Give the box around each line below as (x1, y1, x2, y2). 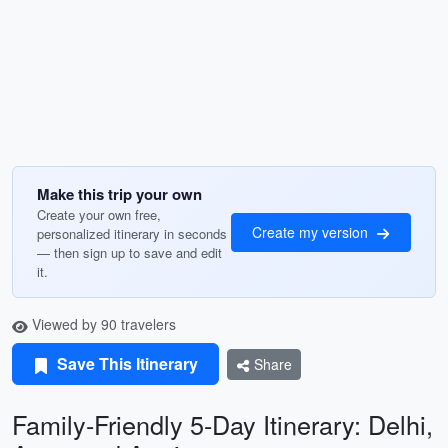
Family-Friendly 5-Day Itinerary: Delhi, (12, 406, 433, 442)
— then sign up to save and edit (37, 243, 222, 262)
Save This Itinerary (53, 352, 198, 375)
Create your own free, (37, 205, 161, 224)
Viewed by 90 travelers (28, 314, 176, 334)
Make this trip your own (37, 183, 202, 205)
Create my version (252, 221, 372, 242)
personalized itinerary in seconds (37, 224, 227, 243)
